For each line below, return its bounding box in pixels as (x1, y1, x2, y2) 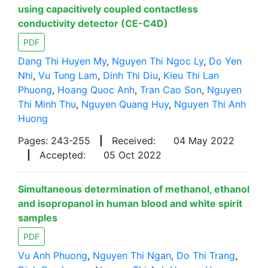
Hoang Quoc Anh (57, 84, 135, 96)
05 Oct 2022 (103, 149, 162, 161)
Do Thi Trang (176, 249, 235, 261)
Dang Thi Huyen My (18, 55, 106, 67)
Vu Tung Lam (38, 69, 98, 81)
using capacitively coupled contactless (18, 3, 198, 15)
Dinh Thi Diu (103, 69, 158, 81)
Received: (112, 135, 156, 147)
